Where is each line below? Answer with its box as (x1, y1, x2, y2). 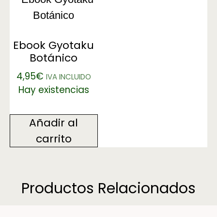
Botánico (30, 50, 78, 66)
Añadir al (29, 115, 78, 131)
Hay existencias (18, 83, 89, 97)
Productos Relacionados (21, 178, 196, 199)
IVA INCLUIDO (46, 72, 91, 82)
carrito (35, 131, 72, 147)
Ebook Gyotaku (13, 38, 94, 53)
